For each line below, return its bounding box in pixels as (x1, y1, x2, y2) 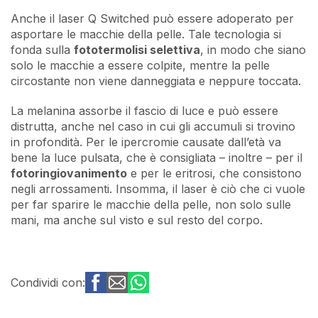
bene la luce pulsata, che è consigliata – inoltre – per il (11, 150, 302, 165)
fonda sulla (11, 43, 74, 57)
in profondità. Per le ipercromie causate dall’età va (11, 135, 281, 150)
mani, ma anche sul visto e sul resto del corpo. (11, 213, 263, 228)
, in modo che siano (200, 43, 306, 57)
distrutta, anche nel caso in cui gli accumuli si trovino (11, 119, 295, 134)
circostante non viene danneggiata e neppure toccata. (11, 74, 305, 89)
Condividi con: (11, 275, 85, 290)
